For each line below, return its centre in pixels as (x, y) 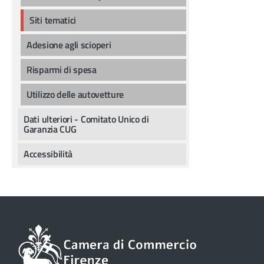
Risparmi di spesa (62, 69)
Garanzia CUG (50, 129)
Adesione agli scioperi (69, 44)
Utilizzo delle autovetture (75, 94)
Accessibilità (48, 154)
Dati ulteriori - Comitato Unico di (86, 119)
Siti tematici (53, 20)
